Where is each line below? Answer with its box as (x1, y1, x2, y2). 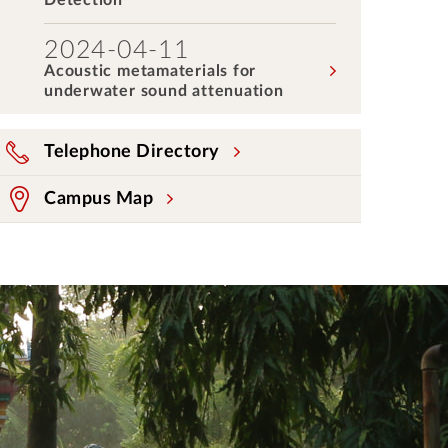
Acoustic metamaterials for (44, 63, 257, 79)
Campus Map (44, 190, 153, 208)
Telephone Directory (44, 143, 220, 161)
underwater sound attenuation (44, 83, 284, 99)
